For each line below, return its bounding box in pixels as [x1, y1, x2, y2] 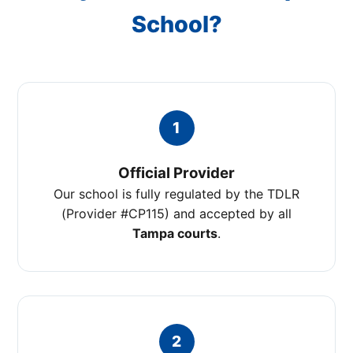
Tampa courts [132, 225, 217, 241]
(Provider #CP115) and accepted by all [61, 206, 292, 221]
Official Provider [118, 164, 235, 182]
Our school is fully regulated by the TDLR [54, 186, 299, 202]
